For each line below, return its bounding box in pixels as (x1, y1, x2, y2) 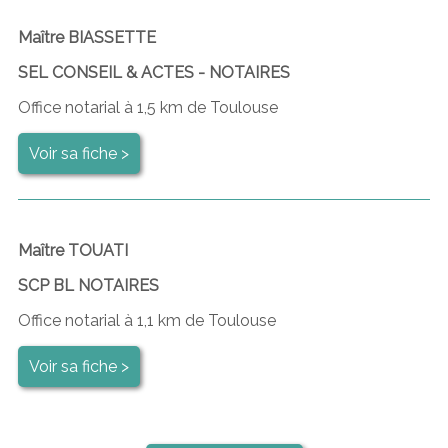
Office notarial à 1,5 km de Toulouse (17, 97, 278, 117)
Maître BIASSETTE (17, 27, 156, 47)
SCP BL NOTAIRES (17, 275, 159, 295)
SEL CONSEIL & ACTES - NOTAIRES (17, 62, 290, 82)
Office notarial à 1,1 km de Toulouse (17, 310, 276, 330)
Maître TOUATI (17, 240, 128, 260)
